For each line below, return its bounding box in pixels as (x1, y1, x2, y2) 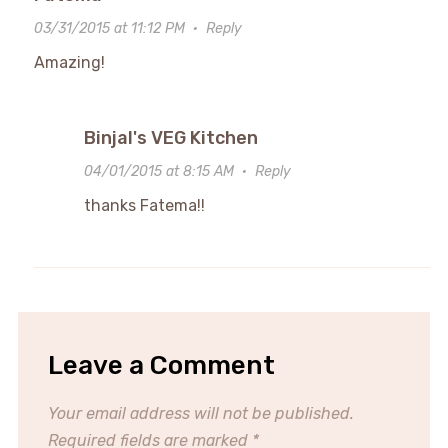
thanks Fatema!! (83, 195, 205, 215)
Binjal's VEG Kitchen (83, 126, 258, 149)
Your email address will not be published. (47, 403, 354, 423)
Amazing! (33, 52, 105, 72)
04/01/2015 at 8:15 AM (83, 162, 234, 180)
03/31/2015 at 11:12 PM (33, 19, 185, 37)
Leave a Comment (47, 349, 275, 381)
